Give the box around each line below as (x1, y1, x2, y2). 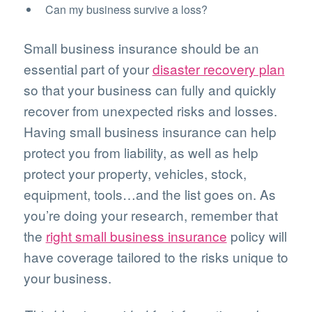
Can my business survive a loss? (45, 1, 208, 18)
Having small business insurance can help (23, 122, 276, 141)
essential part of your (23, 59, 153, 79)
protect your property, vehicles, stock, (23, 164, 247, 183)
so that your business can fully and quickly (23, 80, 276, 100)
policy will (226, 226, 287, 246)
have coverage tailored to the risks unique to (23, 247, 288, 267)
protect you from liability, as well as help (23, 143, 258, 162)
